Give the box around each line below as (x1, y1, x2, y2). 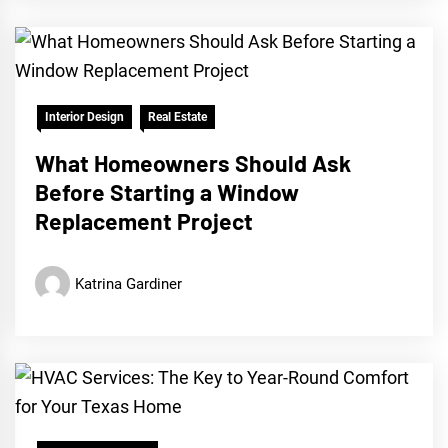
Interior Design (45, 110, 124, 125)
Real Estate (148, 110, 207, 125)
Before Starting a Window (35, 178, 299, 207)
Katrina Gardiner (75, 274, 182, 293)
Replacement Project (35, 207, 258, 236)
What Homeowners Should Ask (35, 149, 351, 178)
